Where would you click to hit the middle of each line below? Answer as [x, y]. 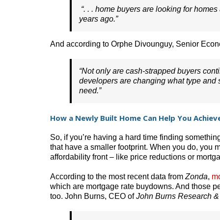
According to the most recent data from [118, 176]
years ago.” [99, 19]
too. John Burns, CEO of [93, 196]
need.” [90, 90]
